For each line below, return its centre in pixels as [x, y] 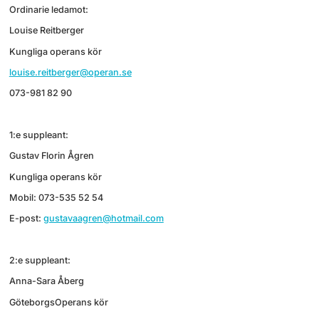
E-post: [26, 219]
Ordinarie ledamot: [48, 10]
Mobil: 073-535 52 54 [56, 197]
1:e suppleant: [38, 135]
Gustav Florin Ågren [51, 156]
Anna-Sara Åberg [46, 281]
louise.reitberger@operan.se [70, 73]
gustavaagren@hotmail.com [103, 219]
